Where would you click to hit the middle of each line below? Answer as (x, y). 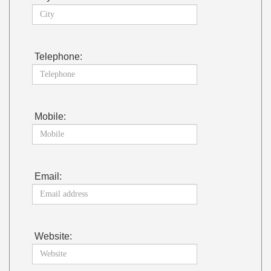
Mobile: (51, 116)
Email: (48, 176)
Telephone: (59, 56)
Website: (54, 236)
